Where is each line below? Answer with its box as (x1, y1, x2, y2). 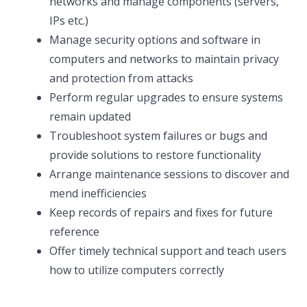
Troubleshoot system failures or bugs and (49, 128, 267, 143)
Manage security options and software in (49, 32, 260, 47)
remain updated (49, 109, 131, 124)
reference (49, 224, 99, 239)
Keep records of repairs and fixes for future (49, 205, 273, 220)
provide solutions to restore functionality (49, 147, 261, 162)
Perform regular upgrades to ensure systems (49, 90, 283, 105)
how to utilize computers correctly (49, 262, 224, 278)
